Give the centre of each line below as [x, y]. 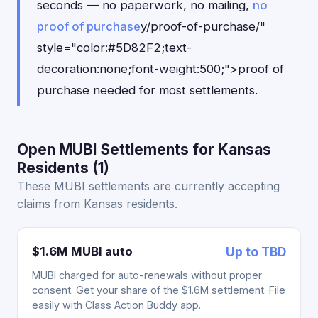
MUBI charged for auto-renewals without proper [147, 275]
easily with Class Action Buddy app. [116, 305]
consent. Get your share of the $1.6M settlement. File [159, 290]
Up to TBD [256, 252]
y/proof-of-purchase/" [203, 26]
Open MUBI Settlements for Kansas [144, 149]
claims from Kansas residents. [97, 204]
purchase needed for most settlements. [147, 90]
